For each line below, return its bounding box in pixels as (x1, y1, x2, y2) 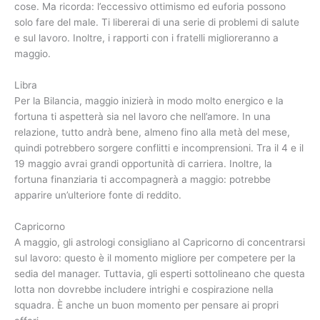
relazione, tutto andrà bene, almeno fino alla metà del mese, (14, 126, 290, 139)
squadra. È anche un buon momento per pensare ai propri (14, 299, 279, 311)
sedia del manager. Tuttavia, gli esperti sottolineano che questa (14, 268, 305, 280)
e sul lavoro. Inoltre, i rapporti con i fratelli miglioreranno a (14, 32, 279, 44)
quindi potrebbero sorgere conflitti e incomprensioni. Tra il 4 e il (14, 142, 304, 154)
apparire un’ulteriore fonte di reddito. (14, 189, 181, 201)
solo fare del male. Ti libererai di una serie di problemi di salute (14, 16, 299, 29)
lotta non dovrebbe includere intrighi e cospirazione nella (14, 284, 274, 296)
